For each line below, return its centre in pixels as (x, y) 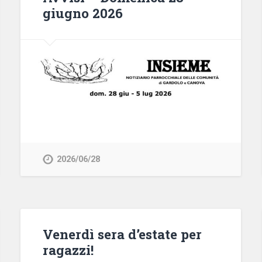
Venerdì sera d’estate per (122, 234)
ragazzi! (68, 250)
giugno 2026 (82, 13)
